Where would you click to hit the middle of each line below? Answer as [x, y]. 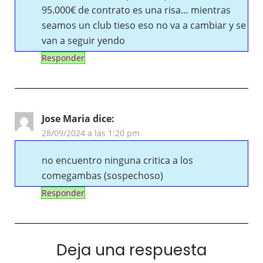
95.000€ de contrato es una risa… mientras [136, 10]
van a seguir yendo [83, 41]
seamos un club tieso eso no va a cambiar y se [144, 26]
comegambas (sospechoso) [102, 176]
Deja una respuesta [131, 250]
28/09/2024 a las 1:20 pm [91, 133]
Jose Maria [66, 119]
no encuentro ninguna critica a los [117, 161]
